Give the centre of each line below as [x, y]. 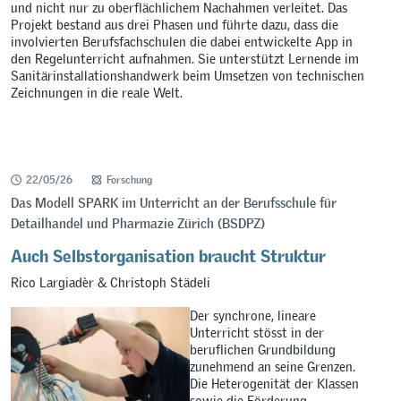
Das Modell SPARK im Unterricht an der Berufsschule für [174, 202]
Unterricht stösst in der [257, 333]
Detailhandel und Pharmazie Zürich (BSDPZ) [138, 223]
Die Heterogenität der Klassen [275, 384]
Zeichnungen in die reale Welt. [97, 93]
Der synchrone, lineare [253, 316]
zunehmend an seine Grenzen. [273, 367]
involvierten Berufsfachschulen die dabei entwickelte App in [182, 42]
